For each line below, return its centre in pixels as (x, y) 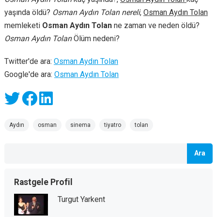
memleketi (23, 25)
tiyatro (112, 125)
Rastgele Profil (43, 182)
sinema (80, 125)
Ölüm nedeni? (95, 38)
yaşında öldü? (28, 12)
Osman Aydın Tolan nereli (96, 12)
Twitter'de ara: (29, 61)
